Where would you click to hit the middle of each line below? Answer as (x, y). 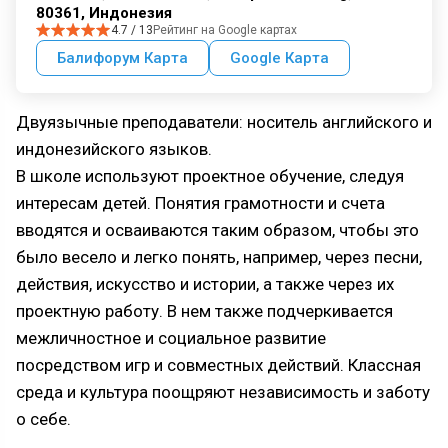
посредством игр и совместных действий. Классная (218, 365)
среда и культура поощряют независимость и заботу (223, 392)
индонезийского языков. (114, 149)
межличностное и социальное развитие (171, 338)
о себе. (43, 419)
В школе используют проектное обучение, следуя (210, 176)
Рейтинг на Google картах (225, 30)
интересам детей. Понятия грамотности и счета (200, 203)
